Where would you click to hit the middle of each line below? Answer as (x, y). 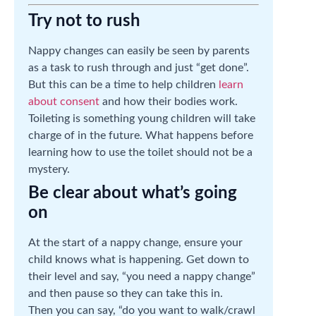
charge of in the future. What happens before (141, 135)
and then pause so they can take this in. (126, 293)
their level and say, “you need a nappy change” (142, 276)
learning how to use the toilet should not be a (140, 152)
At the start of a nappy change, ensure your (135, 242)
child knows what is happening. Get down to (139, 259)
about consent (64, 101)
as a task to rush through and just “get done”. (139, 67)
